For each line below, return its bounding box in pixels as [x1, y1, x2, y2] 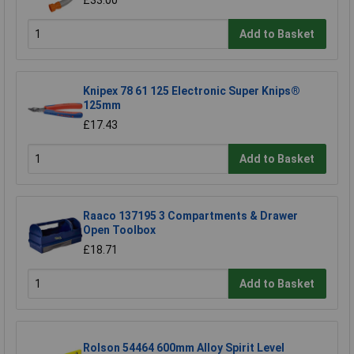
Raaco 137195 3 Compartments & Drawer [83, 209, 298, 223]
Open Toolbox [83, 224, 156, 237]
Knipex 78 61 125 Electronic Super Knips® [83, 85, 300, 98]
